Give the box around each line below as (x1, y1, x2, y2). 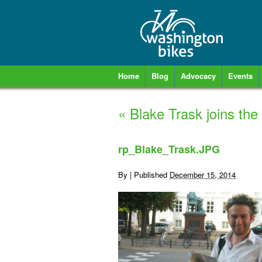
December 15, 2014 (170, 169, 236, 180)
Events (228, 70, 253, 81)
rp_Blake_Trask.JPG (118, 142, 220, 157)
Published (134, 169, 170, 180)
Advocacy (181, 70, 216, 81)
